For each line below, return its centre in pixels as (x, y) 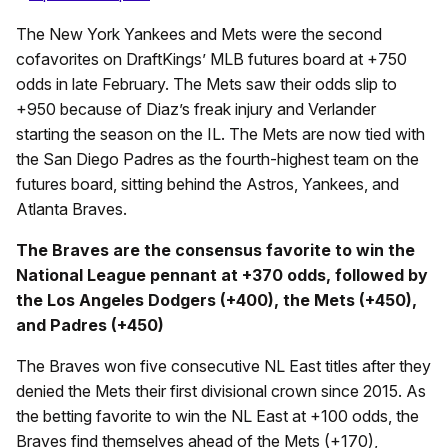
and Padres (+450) (90, 324)
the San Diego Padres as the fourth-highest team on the (217, 158)
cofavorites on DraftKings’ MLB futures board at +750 (211, 58)
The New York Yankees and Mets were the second (199, 33)
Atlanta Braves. (71, 208)
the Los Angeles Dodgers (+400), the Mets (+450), (216, 299)
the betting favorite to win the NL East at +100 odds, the (217, 415)
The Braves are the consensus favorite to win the (215, 249)
